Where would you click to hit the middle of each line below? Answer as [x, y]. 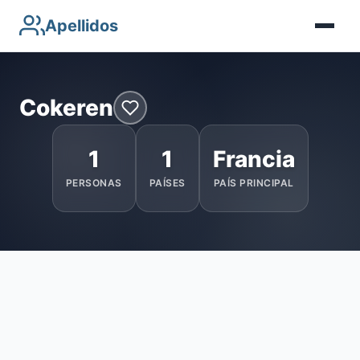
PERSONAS [94, 183]
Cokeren [66, 107]
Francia [254, 159]
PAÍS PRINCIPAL [254, 183]
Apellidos [82, 26]
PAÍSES [167, 183]
